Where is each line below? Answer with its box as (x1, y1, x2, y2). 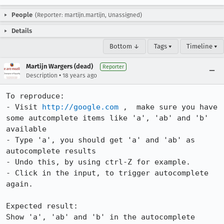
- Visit (6, 102, 42, 111)
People (11, 11, 32, 18)
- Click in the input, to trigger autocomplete (6, 168, 208, 177)
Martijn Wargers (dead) (26, 62, 93, 70)
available (6, 124, 46, 133)
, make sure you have (118, 102, 217, 111)
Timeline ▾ (186, 42, 217, 50)
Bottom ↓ (109, 42, 139, 50)
